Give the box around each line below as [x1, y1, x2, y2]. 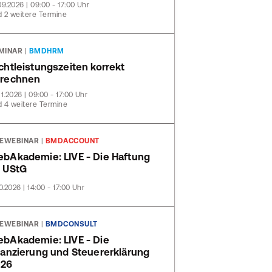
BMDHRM [29, 47, 64, 55]
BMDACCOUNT [45, 137, 100, 145]
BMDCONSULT [45, 220, 98, 228]
